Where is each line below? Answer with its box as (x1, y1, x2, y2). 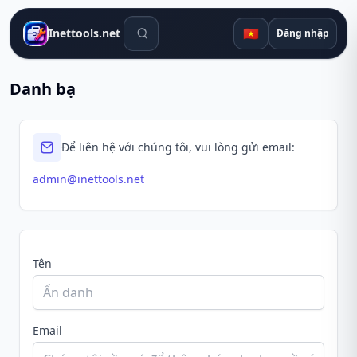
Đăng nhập (277, 26, 330, 40)
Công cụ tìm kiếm (123, 16, 228, 33)
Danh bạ (10, 78, 76, 100)
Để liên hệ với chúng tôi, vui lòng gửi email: (61, 139, 295, 155)
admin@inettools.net (33, 171, 144, 186)
